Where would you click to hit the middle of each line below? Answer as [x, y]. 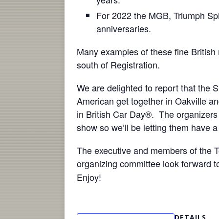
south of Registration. [118, 65]
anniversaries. [124, 29]
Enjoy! [89, 177]
